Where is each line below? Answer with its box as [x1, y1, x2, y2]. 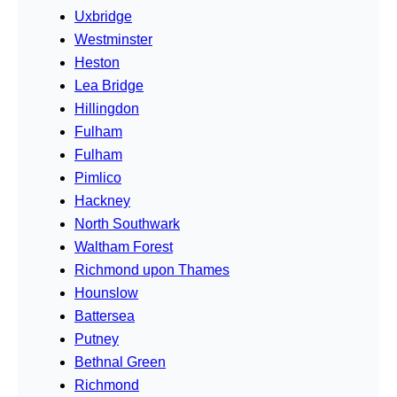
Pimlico [74, 169, 121, 185]
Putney [74, 331, 119, 346]
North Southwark [74, 215, 180, 231]
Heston [74, 54, 120, 70]
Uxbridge [74, 8, 132, 24]
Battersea [74, 307, 135, 323]
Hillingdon [74, 100, 139, 116]
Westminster [74, 31, 152, 47]
